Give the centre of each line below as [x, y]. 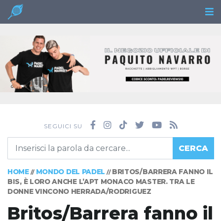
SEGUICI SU [63, 126]
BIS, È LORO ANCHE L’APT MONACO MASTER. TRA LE [101, 182]
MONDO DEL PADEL [71, 172]
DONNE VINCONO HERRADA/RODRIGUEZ [79, 192]
